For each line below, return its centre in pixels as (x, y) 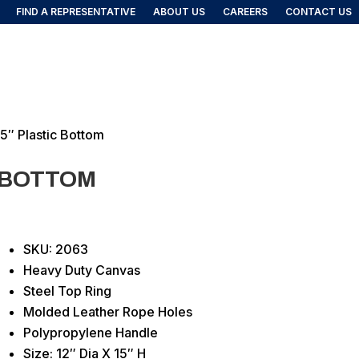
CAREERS (246, 12)
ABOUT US (179, 12)
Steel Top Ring (67, 290)
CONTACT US (319, 12)
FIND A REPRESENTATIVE (76, 12)
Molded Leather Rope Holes (107, 311)
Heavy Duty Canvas (81, 270)
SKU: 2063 (55, 249)
